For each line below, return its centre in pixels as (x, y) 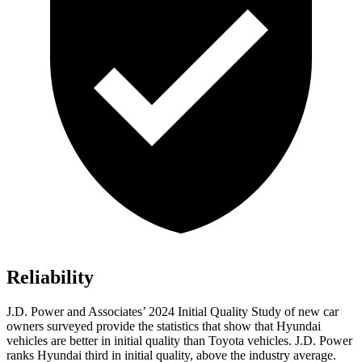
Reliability (50, 278)
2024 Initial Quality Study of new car (244, 312)
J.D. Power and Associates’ (78, 312)
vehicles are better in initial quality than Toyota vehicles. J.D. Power (179, 341)
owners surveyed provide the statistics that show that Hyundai (164, 326)
